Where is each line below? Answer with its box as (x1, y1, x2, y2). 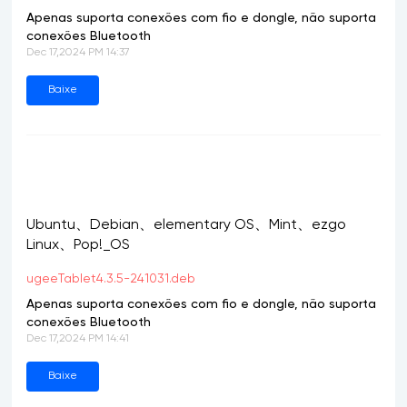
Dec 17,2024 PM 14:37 (26, 47, 131, 58)
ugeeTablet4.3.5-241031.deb (26, 273, 196, 285)
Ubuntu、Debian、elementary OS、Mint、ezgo (26, 218, 347, 233)
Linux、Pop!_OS (26, 238, 131, 253)
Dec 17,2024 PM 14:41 (26, 333, 130, 344)
